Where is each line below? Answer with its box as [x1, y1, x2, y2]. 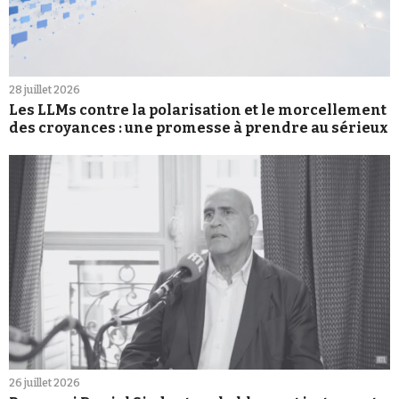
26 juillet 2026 [9, 376, 80, 389]
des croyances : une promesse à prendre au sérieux [9, 119, 388, 137]
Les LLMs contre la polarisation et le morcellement [9, 102, 387, 119]
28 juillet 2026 [9, 84, 80, 97]
